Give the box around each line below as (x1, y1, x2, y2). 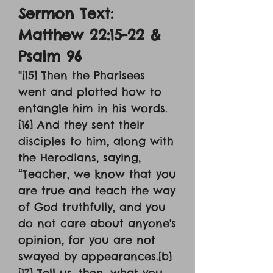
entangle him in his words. (18, 101, 168, 115)
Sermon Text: (18, 4, 113, 23)
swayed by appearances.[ (18, 249, 161, 263)
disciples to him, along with (18, 134, 174, 148)
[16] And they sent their (18, 118, 144, 132)
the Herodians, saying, (18, 151, 141, 165)
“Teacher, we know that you (18, 167, 176, 181)
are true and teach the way (18, 183, 175, 197)
